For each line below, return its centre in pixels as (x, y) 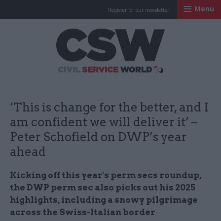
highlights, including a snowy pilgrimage (104, 200)
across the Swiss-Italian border (83, 212)
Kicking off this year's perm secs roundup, (106, 175)
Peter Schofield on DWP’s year (98, 137)
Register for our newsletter (139, 10)
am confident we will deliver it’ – (104, 122)
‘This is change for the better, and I (109, 107)
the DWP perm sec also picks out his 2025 (103, 187)
